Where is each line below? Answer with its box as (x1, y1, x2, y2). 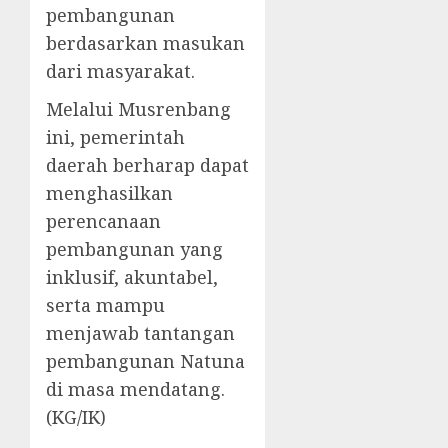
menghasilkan (46, 181, 173, 206)
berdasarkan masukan (46, 31, 245, 56)
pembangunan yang (46, 237, 223, 262)
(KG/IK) (46, 405, 106, 430)
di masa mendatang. (46, 377, 225, 402)
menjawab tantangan (46, 321, 235, 346)
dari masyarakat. (46, 59, 195, 84)
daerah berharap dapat (46, 153, 249, 178)
